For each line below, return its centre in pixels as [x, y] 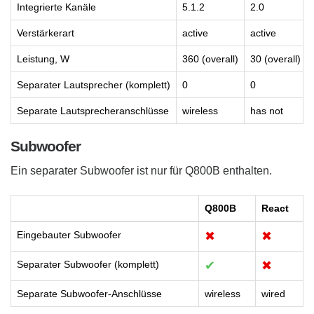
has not [267, 110]
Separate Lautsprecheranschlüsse [93, 110]
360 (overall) [210, 59]
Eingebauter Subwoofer [69, 234]
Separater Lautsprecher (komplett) [94, 84]
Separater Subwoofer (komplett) [88, 264]
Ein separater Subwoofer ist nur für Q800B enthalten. [141, 170]
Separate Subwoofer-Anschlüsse [89, 293]
